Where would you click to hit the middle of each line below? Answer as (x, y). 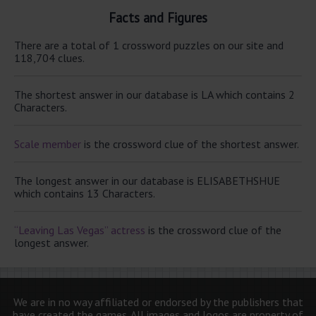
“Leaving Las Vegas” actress (80, 230)
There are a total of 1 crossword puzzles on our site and (149, 45)
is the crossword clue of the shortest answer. (190, 144)
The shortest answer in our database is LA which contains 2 (154, 94)
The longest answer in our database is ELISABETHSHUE (147, 180)
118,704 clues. (49, 57)
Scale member (48, 144)
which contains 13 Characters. (85, 193)
